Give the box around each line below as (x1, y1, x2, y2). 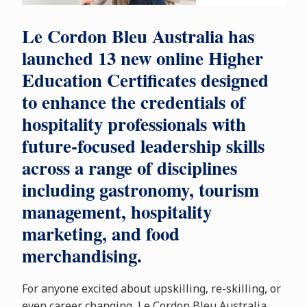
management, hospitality (21, 198, 212, 225)
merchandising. (21, 242, 142, 269)
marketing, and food (21, 220, 180, 247)
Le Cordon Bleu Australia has (21, 23, 254, 50)
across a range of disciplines (21, 154, 237, 182)
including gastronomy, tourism (21, 176, 259, 204)
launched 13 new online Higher (21, 45, 263, 72)
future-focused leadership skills (21, 132, 265, 160)
